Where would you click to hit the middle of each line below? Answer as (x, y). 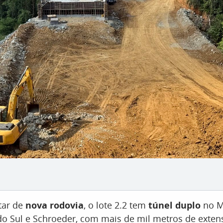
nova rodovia (55, 205)
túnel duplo (174, 205)
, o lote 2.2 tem (116, 205)
